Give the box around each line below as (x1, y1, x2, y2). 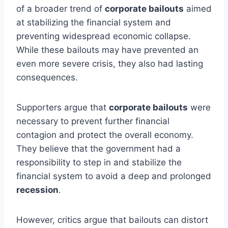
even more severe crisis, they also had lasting (16, 58, 203, 69)
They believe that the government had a (16, 143, 181, 154)
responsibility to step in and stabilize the (16, 157, 182, 167)
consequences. (16, 72, 78, 82)
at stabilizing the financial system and (16, 17, 171, 27)
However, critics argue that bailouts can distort (16, 214, 208, 225)
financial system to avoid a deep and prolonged (16, 170, 211, 181)
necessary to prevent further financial (16, 116, 169, 126)
